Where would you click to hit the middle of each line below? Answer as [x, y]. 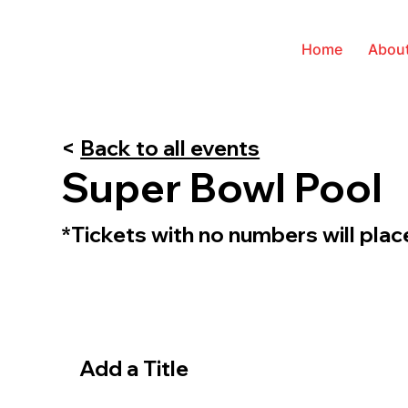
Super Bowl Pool [222, 187]
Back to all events [170, 148]
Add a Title [133, 368]
